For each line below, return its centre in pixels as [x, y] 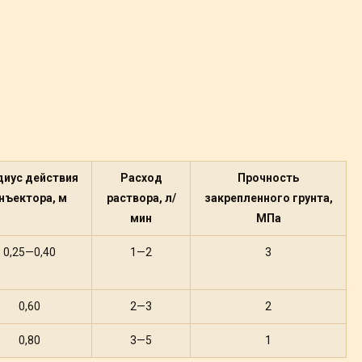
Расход [141, 178]
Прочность [268, 178]
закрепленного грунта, [268, 198]
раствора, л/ [141, 198]
